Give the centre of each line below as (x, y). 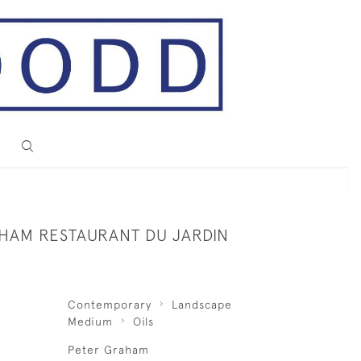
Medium (90, 322)
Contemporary (109, 305)
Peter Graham (108, 350)
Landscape (201, 305)
